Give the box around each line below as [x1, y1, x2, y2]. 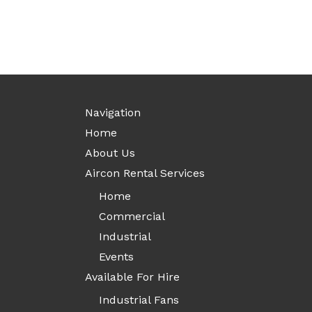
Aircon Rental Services [85, 166, 205, 180]
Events [99, 250, 134, 264]
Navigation [85, 106, 141, 120]
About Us [85, 146, 135, 160]
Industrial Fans [99, 293, 179, 307]
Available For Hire [85, 270, 180, 284]
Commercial [99, 210, 165, 224]
